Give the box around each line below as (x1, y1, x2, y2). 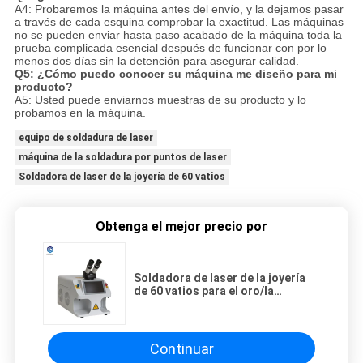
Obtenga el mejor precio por (96, 219, 267, 235)
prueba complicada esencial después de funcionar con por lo (14, 41, 327, 54)
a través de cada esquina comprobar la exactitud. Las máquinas (14, 15, 344, 28)
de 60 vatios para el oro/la (134, 284, 274, 298)
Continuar (149, 340, 214, 357)
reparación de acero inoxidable (134, 297, 301, 311)
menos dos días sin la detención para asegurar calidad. (14, 53, 299, 67)
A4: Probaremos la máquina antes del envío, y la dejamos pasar (14, 2, 344, 15)
